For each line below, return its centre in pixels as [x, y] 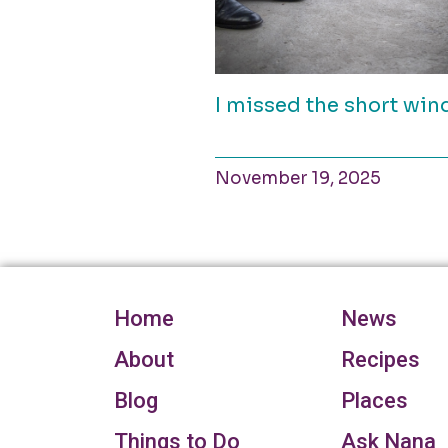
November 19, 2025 [298, 178]
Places [374, 400]
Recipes [380, 359]
